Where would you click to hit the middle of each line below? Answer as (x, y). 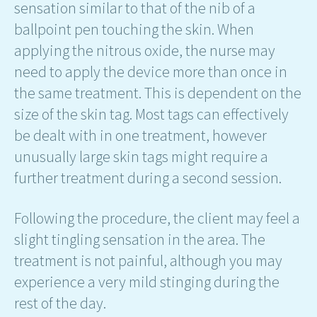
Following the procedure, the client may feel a (157, 218)
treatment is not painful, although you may (148, 260)
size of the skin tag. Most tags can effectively (151, 114)
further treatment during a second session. (148, 178)
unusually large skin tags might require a (141, 157)
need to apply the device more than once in (151, 72)
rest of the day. (60, 302)
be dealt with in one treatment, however (140, 136)
